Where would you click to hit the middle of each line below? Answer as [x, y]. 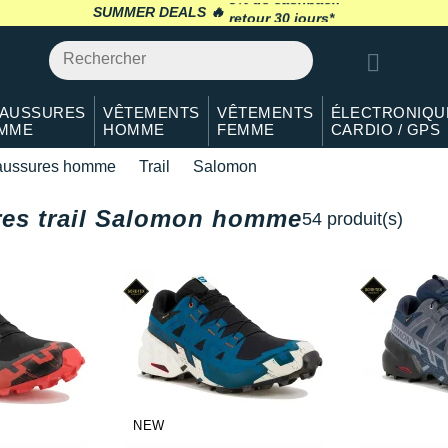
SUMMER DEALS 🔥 [158, 12]
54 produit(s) [352, 219]
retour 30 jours [278, 12]
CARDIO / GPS [385, 130]
